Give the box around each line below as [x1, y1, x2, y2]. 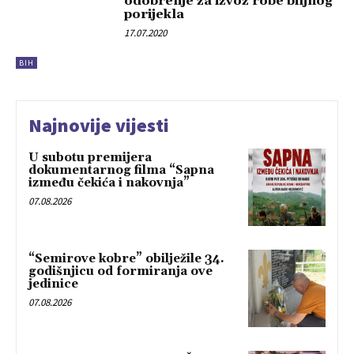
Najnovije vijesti [28, 113, 169, 138]
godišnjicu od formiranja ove [28, 264, 213, 280]
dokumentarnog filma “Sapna [28, 163, 214, 179]
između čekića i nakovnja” [28, 175, 190, 191]
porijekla [124, 6, 185, 22]
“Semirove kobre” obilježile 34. [28, 251, 224, 267]
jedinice [28, 277, 78, 292]
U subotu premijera [28, 150, 152, 166]
